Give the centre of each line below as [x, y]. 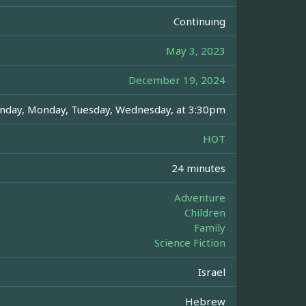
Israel [212, 272]
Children [205, 213]
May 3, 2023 [196, 51]
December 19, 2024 [177, 80]
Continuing [199, 22]
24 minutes [198, 168]
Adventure [200, 198]
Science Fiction [190, 243]
